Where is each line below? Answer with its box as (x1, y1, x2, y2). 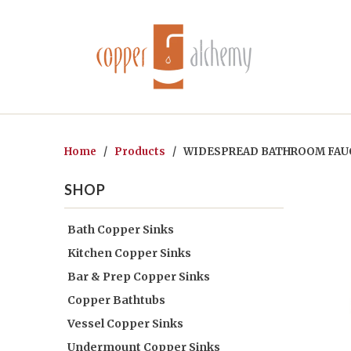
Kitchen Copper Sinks (67, 246, 191, 260)
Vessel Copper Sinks (67, 317, 183, 331)
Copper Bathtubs (67, 293, 165, 307)
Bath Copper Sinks (67, 223, 174, 237)
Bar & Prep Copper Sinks (67, 270, 210, 284)
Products (114, 145, 165, 158)
